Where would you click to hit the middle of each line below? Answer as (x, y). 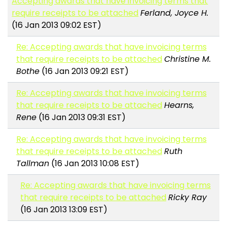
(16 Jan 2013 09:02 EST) (57, 25)
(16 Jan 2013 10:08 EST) (94, 164)
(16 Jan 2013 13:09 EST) (64, 210)
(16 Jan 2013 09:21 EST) (84, 71)
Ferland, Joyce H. (175, 13)
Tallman (32, 164)
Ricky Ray (188, 198)
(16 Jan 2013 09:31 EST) (81, 118)
